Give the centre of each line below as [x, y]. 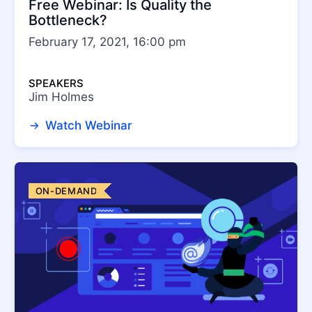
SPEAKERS [56, 84]
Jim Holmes [61, 97]
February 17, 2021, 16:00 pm [107, 42]
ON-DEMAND [66, 191]
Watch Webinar [87, 126]
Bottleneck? [68, 21]
